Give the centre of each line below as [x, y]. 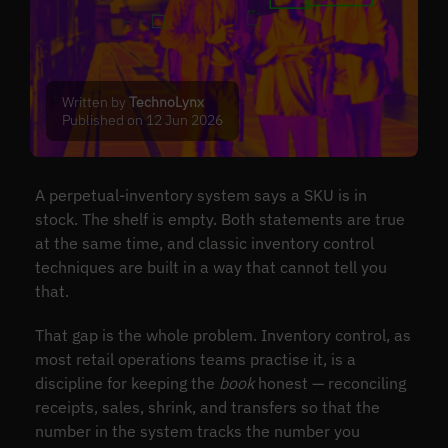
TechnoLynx [167, 101]
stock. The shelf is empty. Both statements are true [219, 219]
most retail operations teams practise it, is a [195, 359]
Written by [96, 101]
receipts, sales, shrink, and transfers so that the [207, 407]
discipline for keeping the [126, 383]
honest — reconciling [329, 383]
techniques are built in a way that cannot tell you [210, 267]
